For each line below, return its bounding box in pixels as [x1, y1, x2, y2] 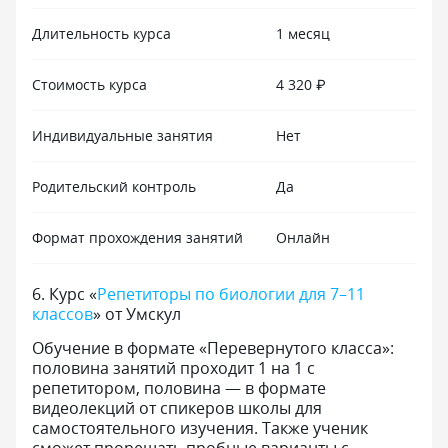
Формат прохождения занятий [32, 228, 243, 247]
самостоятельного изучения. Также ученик [32, 417, 368, 439]
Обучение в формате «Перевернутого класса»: [32, 337, 394, 359]
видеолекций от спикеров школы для [32, 397, 322, 419]
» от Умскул [93, 303, 181, 325]
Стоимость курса [32, 75, 147, 94]
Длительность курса [32, 24, 171, 43]
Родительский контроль [32, 177, 196, 196]
